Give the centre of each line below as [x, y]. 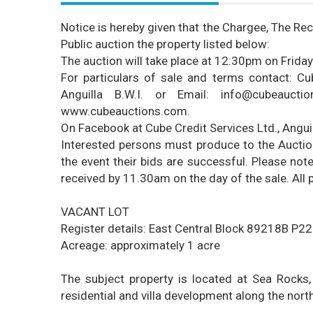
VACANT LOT [95, 212]
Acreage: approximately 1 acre [140, 245]
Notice [78, 27]
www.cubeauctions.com [124, 111]
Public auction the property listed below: [165, 44]
